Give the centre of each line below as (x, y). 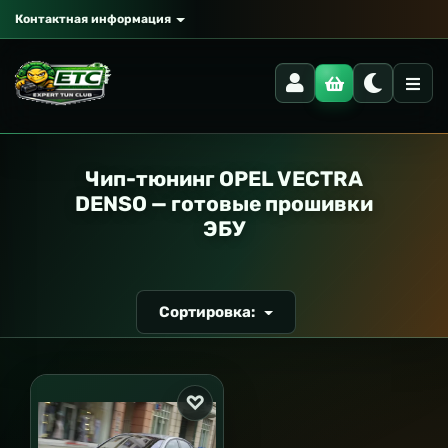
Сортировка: (209, 312)
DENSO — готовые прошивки (224, 203)
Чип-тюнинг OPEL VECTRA (224, 178)
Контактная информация (93, 19)
